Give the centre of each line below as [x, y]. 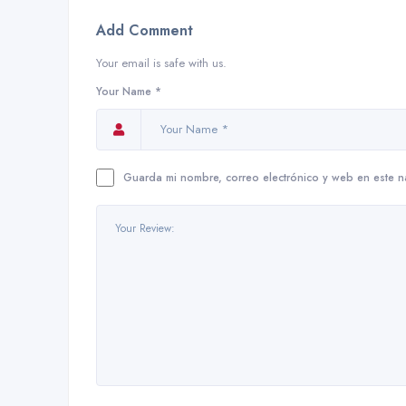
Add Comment [145, 30]
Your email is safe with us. [161, 63]
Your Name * [129, 91]
